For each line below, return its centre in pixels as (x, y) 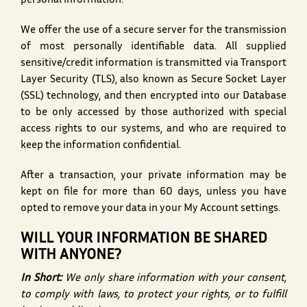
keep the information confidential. (101, 146)
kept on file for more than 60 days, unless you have (153, 193)
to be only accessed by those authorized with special (153, 113)
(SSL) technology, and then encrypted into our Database (153, 97)
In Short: (41, 279)
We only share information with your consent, (174, 279)
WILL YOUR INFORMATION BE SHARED (144, 240)
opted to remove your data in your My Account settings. (150, 209)
